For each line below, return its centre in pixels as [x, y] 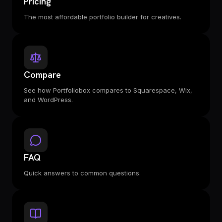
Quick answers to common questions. [82, 173]
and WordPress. [48, 100]
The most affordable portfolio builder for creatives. [103, 17]
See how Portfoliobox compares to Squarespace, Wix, [108, 90]
